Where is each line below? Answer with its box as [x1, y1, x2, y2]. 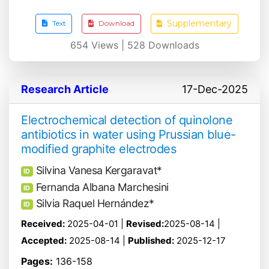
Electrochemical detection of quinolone [21, 112, 232, 127]
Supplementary [167, 17, 232, 29]
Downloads [145, 38, 199, 51]
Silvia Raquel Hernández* [35, 196, 154, 210]
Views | [88, 38, 127, 51]
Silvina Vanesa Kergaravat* [35, 164, 162, 177]
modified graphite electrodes [21, 141, 176, 156]
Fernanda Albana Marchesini [35, 180, 169, 193]
